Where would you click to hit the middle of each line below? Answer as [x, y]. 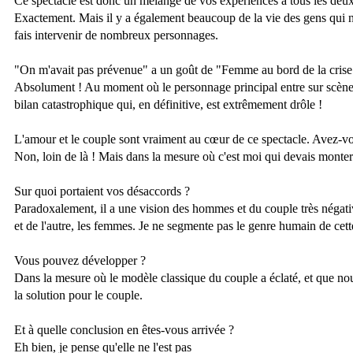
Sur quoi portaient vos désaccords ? [102, 191]
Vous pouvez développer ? [80, 261]
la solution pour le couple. [78, 295]
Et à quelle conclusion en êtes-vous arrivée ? [124, 330]
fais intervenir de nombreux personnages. [116, 35]
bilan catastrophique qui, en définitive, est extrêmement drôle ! [168, 105]
